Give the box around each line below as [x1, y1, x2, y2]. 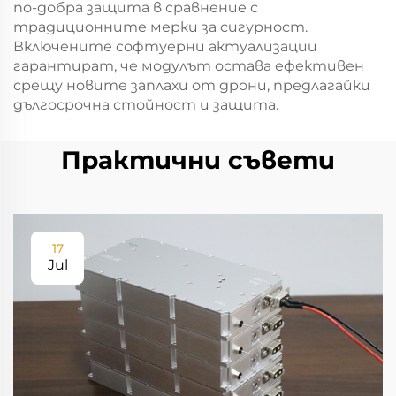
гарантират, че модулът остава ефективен [13, 57, 364, 74]
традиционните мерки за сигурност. [13, 19, 308, 35]
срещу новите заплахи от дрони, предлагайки [13, 77, 370, 94]
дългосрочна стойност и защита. [13, 96, 278, 113]
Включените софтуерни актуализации [13, 38, 317, 55]
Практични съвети [61, 145, 335, 175]
